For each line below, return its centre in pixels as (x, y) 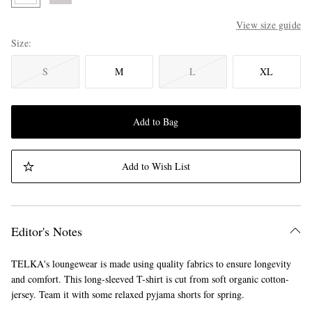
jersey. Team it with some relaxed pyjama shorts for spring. (128, 295)
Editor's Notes (47, 232)
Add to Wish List (156, 166)
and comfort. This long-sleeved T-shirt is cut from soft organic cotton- (150, 279)
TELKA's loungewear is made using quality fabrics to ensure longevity (151, 264)
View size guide (268, 25)
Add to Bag (156, 122)
